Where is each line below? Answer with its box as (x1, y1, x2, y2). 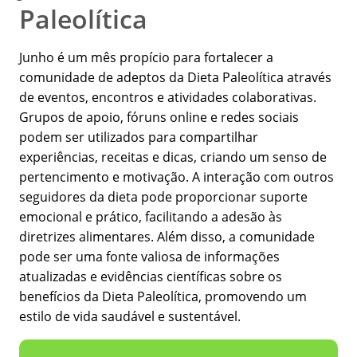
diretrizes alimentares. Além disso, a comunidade (19, 228, 315, 246)
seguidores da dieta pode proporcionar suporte (19, 188, 308, 206)
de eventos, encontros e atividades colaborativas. (19, 88, 316, 107)
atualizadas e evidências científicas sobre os (19, 268, 282, 286)
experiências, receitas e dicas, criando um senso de (19, 148, 327, 167)
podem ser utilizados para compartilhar (19, 128, 258, 147)
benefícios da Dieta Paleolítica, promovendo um (19, 288, 307, 306)
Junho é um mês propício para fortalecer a (19, 49, 273, 67)
